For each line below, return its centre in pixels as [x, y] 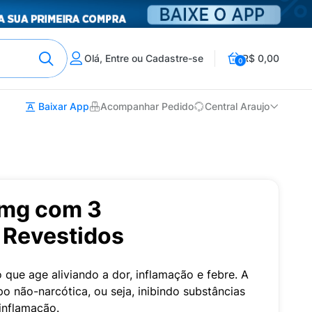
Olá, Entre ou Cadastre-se [144, 58]
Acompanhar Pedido [147, 107]
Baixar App [62, 106]
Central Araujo [237, 107]
